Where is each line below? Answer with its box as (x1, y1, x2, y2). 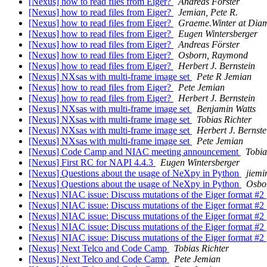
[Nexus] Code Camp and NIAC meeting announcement (29, 147, 241, 157)
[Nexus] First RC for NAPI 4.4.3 (29, 157, 156, 168)
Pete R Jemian (197, 72, 252, 82)
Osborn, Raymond (178, 50, 248, 61)
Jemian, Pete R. (178, 7, 238, 18)
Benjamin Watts (197, 104, 256, 114)
